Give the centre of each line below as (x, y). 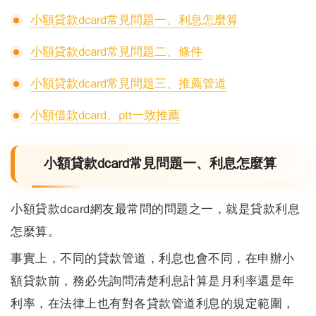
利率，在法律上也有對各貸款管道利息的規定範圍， (153, 303)
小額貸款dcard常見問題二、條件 (116, 51)
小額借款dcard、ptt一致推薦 (105, 115)
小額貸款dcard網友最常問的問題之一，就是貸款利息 (155, 209)
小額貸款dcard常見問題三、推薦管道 (128, 83)
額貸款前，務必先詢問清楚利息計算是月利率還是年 (153, 281)
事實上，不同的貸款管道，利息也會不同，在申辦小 (153, 258)
